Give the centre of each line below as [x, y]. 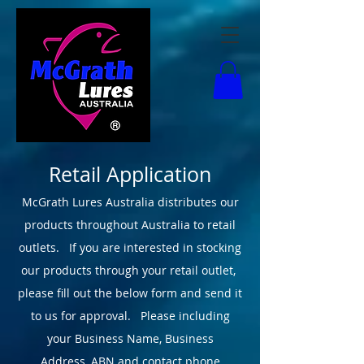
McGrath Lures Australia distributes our [130, 202]
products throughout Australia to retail [130, 225]
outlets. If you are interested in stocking [130, 247]
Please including [185, 316]
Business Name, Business [144, 338]
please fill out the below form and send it [130, 293]
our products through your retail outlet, [130, 270]
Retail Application [130, 174]
